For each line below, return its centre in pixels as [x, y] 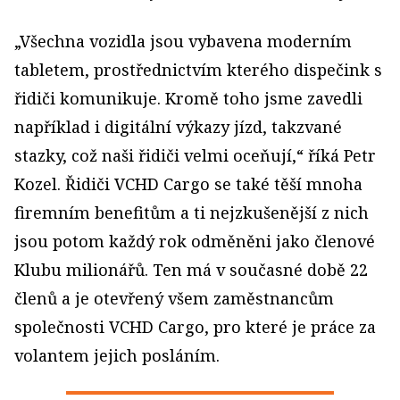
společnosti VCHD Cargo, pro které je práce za [195, 326]
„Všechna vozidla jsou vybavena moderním [183, 41]
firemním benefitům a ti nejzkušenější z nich [192, 212]
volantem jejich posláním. [117, 355]
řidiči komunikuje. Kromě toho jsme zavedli [188, 98]
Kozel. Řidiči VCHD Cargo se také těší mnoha [188, 183]
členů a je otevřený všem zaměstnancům [174, 298]
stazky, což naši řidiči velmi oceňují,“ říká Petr [195, 155]
